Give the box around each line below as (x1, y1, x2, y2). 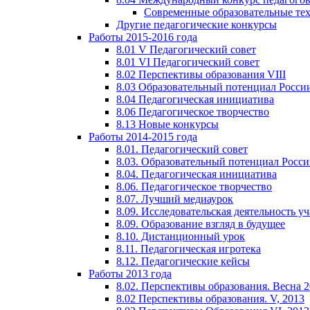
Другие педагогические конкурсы (116, 19, 277, 30)
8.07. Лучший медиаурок (116, 193, 233, 205)
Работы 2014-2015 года (89, 131, 197, 143)
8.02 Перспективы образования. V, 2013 (116, 293, 304, 304)
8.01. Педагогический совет (116, 143, 248, 155)
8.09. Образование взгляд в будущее (116, 218, 285, 230)
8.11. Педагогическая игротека (116, 243, 261, 255)
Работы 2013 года (89, 268, 172, 280)
